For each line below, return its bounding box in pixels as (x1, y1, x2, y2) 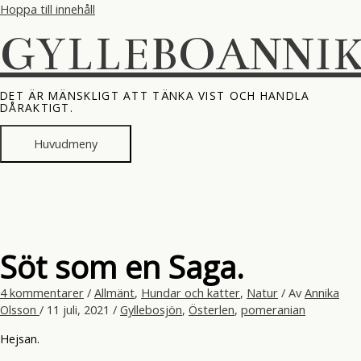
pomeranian (241, 301, 305, 317)
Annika (305, 284, 339, 301)
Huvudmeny (34, 135, 98, 151)
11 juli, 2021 (47, 301, 113, 317)
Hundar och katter (141, 284, 240, 301)
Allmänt (94, 284, 135, 301)
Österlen (189, 301, 234, 317)
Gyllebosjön (120, 301, 182, 317)
